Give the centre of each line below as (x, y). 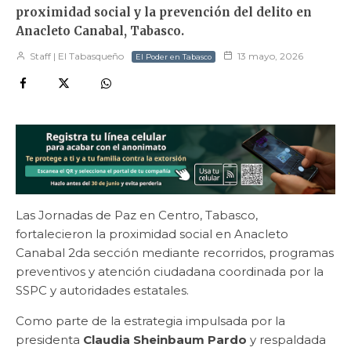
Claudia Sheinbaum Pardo (165, 339)
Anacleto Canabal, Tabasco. (100, 31)
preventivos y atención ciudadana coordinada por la (170, 271)
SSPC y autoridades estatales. (102, 290)
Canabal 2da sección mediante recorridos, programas (175, 252)
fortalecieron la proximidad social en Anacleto (152, 233)
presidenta (49, 339)
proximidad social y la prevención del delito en (164, 13)
